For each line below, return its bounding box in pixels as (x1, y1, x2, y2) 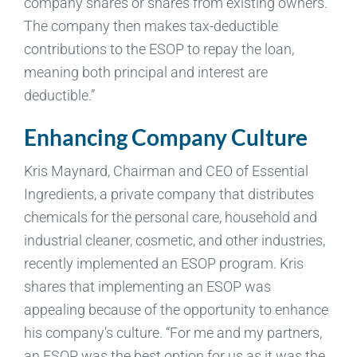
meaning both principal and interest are (23, 63, 268, 80)
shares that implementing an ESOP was (23, 277, 271, 295)
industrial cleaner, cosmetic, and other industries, (23, 231, 325, 249)
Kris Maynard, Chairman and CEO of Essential (23, 162, 308, 179)
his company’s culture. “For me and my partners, (23, 324, 322, 341)
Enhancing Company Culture (23, 123, 308, 151)
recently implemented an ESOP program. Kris (23, 254, 304, 272)
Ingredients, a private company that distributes (23, 185, 314, 202)
